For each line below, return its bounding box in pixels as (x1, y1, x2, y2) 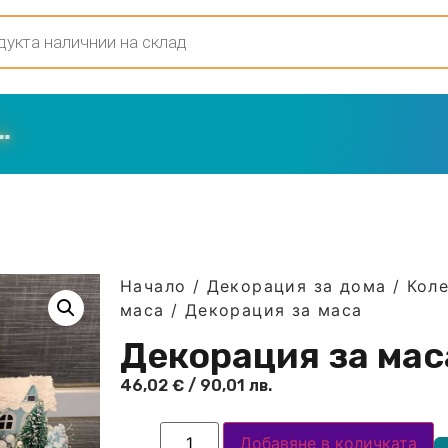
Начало (120, 275, 187, 296)
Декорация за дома (206, 275, 387, 296)
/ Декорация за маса (164, 299, 363, 320)
